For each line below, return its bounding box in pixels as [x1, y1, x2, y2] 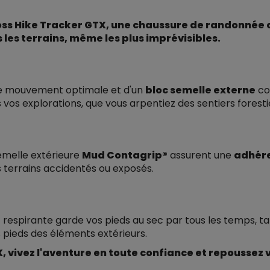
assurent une [168, 148, 234, 162]
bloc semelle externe [145, 83, 256, 97]
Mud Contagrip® [82, 148, 168, 162]
